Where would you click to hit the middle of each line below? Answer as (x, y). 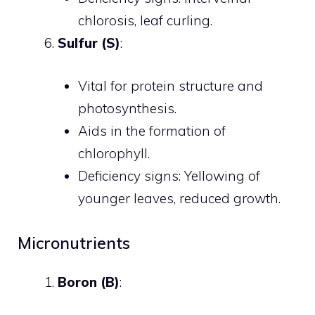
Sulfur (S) (89, 43)
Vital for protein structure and (170, 85)
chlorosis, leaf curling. (145, 20)
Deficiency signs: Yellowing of (169, 175)
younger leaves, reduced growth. (179, 198)
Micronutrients (74, 243)
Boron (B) (89, 282)
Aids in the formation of (152, 130)
